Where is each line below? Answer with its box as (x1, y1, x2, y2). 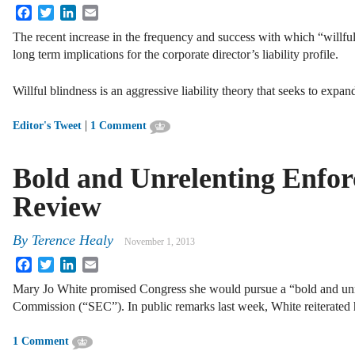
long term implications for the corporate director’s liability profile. (13, 48, 338, 62)
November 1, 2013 (124, 235, 195, 247)
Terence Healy (32, 231, 113, 248)
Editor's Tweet (13, 120, 82, 132)
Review (13, 191, 101, 223)
